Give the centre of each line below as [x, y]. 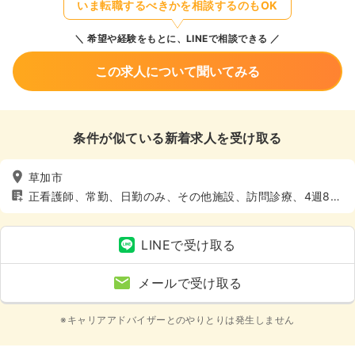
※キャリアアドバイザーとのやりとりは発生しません [177, 320]
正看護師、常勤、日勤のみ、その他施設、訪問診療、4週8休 [185, 196]
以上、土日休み [69, 211]
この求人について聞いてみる [177, 71]
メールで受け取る [190, 283]
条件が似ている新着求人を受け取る [177, 138]
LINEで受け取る [189, 245]
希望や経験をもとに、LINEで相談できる [176, 38]
